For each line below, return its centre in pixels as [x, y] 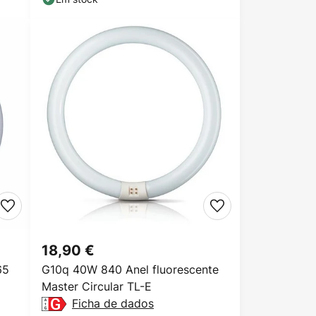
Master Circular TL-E [97, 286]
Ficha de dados [113, 303]
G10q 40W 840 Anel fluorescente [130, 269]
